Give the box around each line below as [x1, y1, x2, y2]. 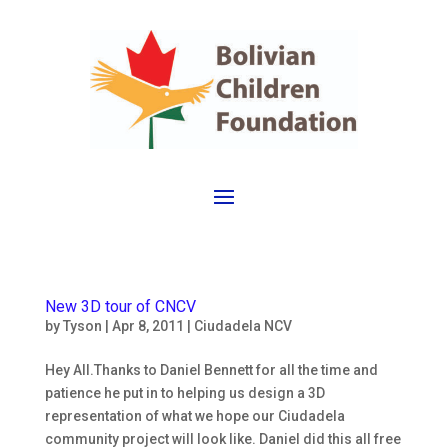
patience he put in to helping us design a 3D [44, 384, 325, 401]
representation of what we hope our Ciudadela [44, 407, 345, 424]
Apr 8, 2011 [111, 317, 184, 334]
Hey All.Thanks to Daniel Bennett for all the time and [44, 361, 378, 378]
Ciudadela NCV [193, 317, 292, 334]
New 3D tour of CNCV [44, 296, 196, 316]
